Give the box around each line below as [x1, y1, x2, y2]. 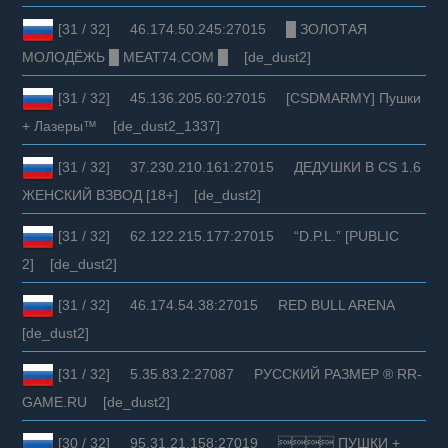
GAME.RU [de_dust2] [22, 393, 171, 410]
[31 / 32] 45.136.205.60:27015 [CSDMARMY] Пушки [54, 89, 422, 106]
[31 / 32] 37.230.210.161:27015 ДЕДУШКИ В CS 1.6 [54, 158, 422, 175]
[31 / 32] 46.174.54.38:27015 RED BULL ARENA [54, 296, 408, 313]
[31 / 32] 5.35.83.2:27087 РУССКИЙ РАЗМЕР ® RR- [54, 365, 423, 382]
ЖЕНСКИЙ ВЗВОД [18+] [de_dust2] [22, 186, 262, 203]
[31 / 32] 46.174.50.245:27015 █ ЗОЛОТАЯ [54, 20, 368, 37]
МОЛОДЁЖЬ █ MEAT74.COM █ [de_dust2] [22, 48, 312, 65]
